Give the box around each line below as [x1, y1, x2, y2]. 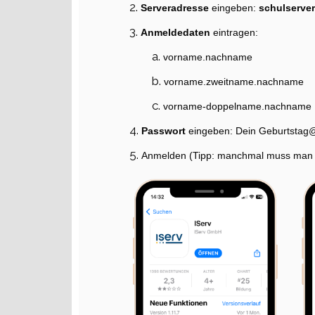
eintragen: [213, 27, 261, 39]
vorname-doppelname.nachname [163, 101, 311, 112]
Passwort [141, 125, 188, 137]
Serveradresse [141, 2, 212, 14]
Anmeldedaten [141, 27, 213, 39]
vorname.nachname [163, 51, 252, 63]
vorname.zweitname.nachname [164, 76, 304, 88]
